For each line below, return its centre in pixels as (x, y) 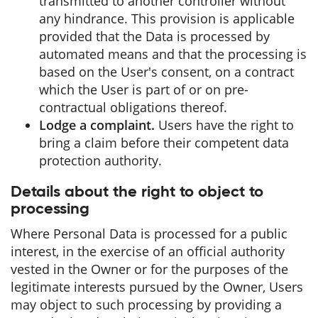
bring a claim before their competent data (164, 143)
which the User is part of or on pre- (144, 89)
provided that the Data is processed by (154, 36)
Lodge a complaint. (97, 125)
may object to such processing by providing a (146, 305)
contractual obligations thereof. (133, 107)
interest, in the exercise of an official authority (148, 251)
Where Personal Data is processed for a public (149, 234)
